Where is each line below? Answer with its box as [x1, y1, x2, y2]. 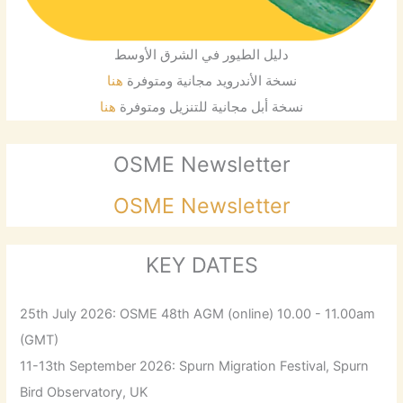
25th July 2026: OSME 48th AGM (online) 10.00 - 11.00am [20, 305, 376, 322]
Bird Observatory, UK [20, 383, 149, 400]
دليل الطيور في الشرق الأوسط [114, 47, 289, 64]
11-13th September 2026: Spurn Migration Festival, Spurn [20, 357, 370, 374]
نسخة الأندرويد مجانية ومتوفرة [122, 73, 297, 90]
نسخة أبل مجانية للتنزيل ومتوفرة [116, 99, 303, 116]
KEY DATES [145, 252, 258, 279]
